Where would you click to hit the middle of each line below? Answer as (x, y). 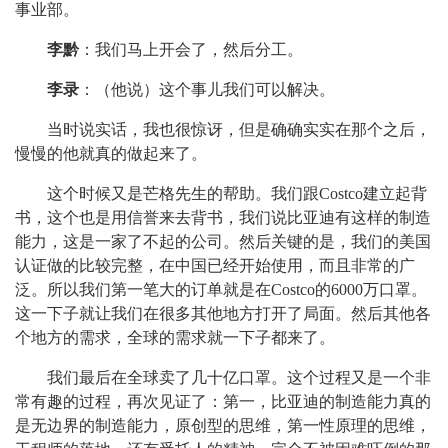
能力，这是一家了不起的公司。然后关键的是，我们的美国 (223, 241)
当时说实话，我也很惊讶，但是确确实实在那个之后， (239, 129)
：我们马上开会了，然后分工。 (191, 49)
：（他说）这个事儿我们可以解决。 (207, 89)
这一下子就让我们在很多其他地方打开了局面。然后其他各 (223, 313)
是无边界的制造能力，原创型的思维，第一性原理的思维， (223, 425)
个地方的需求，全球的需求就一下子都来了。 (175, 337)
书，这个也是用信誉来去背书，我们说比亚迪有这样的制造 (223, 217)
